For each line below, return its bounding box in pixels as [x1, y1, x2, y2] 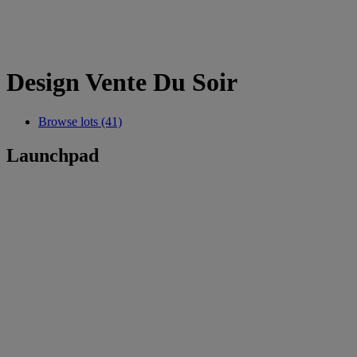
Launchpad [6, 144, 99, 166]
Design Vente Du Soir [6, 68, 237, 97]
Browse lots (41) [38, 114, 122, 128]
